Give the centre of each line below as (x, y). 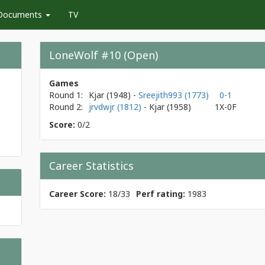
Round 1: (66, 95)
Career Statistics (91, 166)
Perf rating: (161, 194)
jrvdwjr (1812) (116, 107)
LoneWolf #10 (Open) (104, 55)
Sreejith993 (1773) (174, 95)
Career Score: (77, 194)
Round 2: (66, 107)
